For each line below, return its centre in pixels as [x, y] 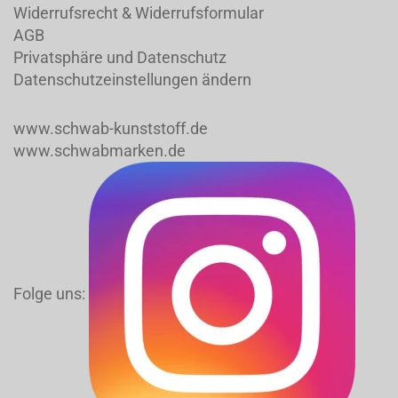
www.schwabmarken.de [99, 150]
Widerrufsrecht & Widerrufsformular [139, 12]
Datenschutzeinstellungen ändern [132, 79]
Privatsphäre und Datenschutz [120, 57]
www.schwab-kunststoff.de [111, 128]
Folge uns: [51, 293]
